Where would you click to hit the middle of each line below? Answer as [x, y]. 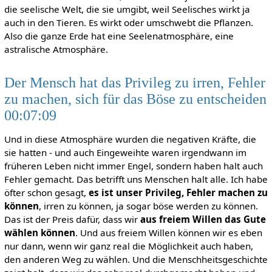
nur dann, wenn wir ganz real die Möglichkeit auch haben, [128, 246]
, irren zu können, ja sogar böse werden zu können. [148, 206]
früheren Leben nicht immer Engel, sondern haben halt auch [133, 166]
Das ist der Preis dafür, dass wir [72, 219]
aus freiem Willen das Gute [203, 219]
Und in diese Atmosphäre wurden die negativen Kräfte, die [130, 139]
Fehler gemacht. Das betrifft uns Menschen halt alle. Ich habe [136, 179]
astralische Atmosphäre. [56, 49]
